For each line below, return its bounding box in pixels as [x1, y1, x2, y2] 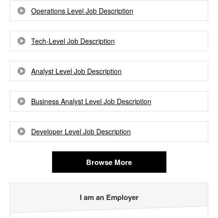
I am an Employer [79, 192, 139, 202]
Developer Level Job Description [31, 127, 131, 136]
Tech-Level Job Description [31, 36, 115, 46]
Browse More [86, 157, 132, 167]
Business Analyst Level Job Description [31, 96, 151, 106]
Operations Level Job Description [31, 6, 133, 16]
